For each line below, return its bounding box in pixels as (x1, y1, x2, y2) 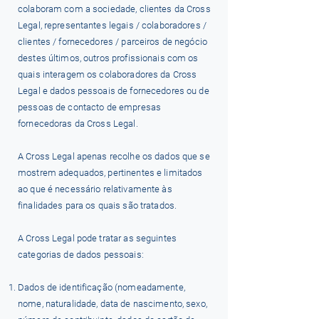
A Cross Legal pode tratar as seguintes (18, 233, 177, 244)
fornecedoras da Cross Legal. (18, 118, 138, 129)
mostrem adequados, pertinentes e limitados (18, 167, 203, 178)
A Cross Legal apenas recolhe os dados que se (18, 151, 210, 162)
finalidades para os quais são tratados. (18, 200, 177, 211)
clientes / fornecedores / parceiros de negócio (18, 36, 207, 47)
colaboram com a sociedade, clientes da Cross (18, 4, 211, 14)
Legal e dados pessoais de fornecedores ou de (18, 85, 209, 96)
